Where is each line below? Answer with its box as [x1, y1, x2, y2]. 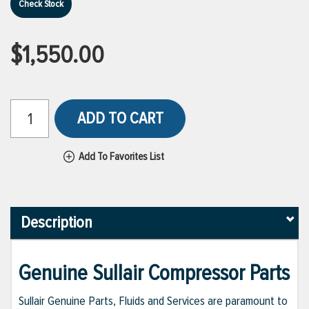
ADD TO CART [77, 108, 163, 128]
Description [21, 212, 92, 233]
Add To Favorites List [79, 150, 164, 163]
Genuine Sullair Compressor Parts [19, 260, 290, 288]
